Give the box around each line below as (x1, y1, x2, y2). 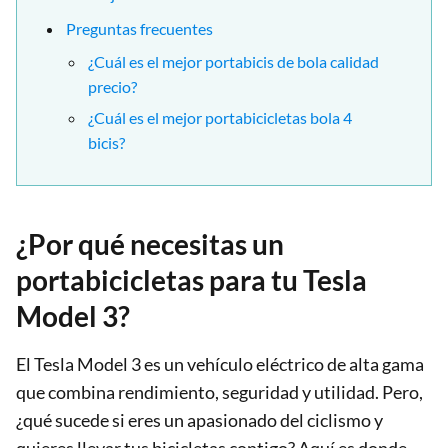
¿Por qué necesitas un (16, 226, 284, 261)
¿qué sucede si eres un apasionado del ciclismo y (16, 408, 383, 431)
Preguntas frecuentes (66, 18, 213, 38)
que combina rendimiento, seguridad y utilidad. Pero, (16, 380, 423, 403)
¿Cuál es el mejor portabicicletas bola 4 (88, 107, 352, 127)
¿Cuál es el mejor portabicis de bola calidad (88, 51, 379, 71)
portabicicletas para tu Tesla (16, 262, 367, 297)
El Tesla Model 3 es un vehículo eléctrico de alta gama (16, 352, 424, 375)
